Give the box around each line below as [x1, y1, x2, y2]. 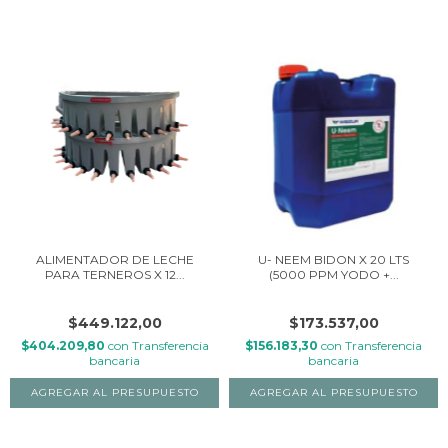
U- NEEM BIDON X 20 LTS [258, 252, 409, 268]
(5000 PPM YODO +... [268, 267, 399, 283]
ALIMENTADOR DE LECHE [35, 252, 194, 268]
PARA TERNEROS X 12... [44, 267, 185, 283]
